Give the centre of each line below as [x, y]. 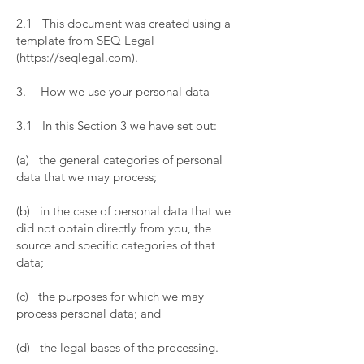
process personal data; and [90, 313]
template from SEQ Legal [85, 40]
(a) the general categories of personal [119, 160]
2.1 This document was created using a [123, 23]
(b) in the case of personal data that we [123, 211]
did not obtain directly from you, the [114, 228]
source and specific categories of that [116, 245]
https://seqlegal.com [76, 57]
